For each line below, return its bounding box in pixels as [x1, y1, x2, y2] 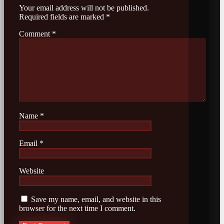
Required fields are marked [19, 12, 106, 21]
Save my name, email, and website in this [31, 194, 161, 203]
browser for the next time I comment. [19, 203, 135, 212]
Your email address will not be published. [19, 3, 149, 12]
